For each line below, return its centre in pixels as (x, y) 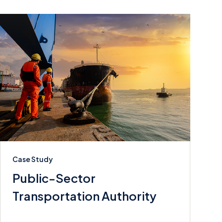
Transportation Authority (84, 195)
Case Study (33, 159)
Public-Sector (54, 178)
